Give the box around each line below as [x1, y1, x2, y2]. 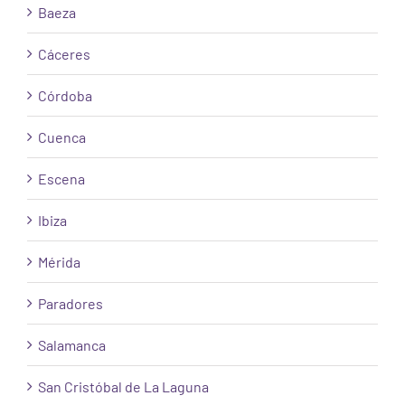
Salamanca [38, 336, 106, 354]
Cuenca [38, 128, 86, 146]
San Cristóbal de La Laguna [38, 378, 209, 396]
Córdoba [38, 87, 92, 105]
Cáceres [38, 45, 90, 63]
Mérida [38, 253, 80, 271]
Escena [38, 170, 85, 188]
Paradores [38, 295, 103, 313]
